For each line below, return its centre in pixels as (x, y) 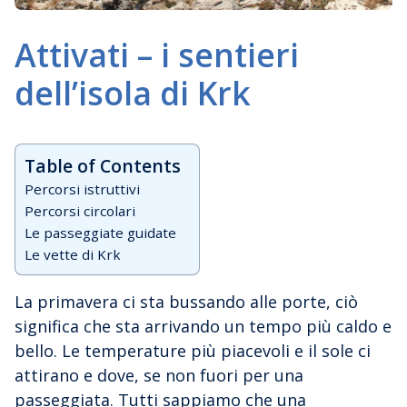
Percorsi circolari (80, 210)
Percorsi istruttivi (82, 189)
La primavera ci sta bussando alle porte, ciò (186, 301)
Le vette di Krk (73, 254)
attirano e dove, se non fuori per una (159, 375)
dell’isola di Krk (133, 92)
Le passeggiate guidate (100, 232)
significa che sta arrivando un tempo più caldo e (203, 326)
